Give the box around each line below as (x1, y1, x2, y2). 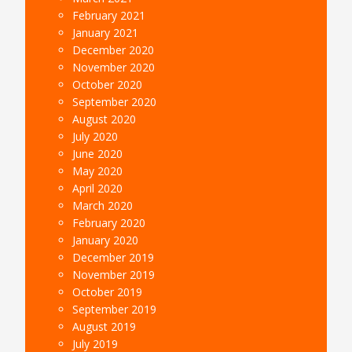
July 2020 (72, 128, 119, 144)
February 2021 (72, 7, 146, 23)
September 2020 (72, 93, 157, 109)
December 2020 (72, 42, 155, 57)
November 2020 (72, 59, 156, 75)
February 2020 (72, 214, 146, 230)
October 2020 (72, 76, 143, 92)
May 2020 (72, 163, 123, 178)
